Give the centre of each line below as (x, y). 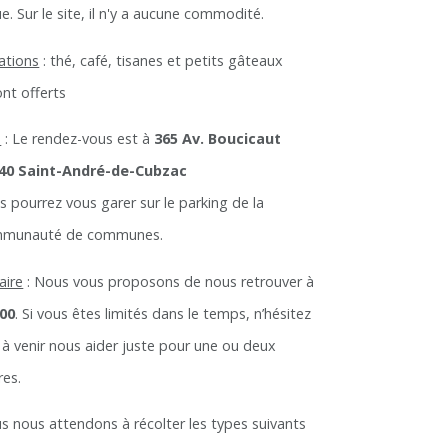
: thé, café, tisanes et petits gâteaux (161, 60)
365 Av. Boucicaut (220, 139)
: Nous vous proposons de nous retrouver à (169, 281)
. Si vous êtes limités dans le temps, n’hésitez (163, 313)
